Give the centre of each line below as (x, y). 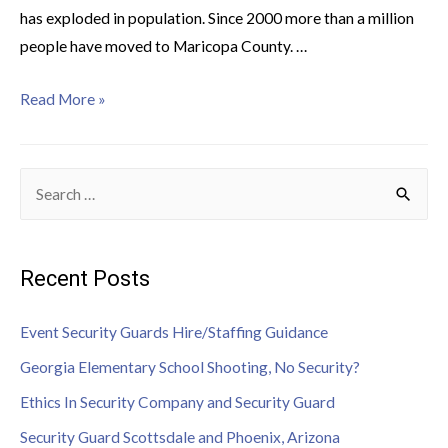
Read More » (63, 98)
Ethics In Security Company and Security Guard (177, 401)
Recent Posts (85, 279)
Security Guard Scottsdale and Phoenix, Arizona (180, 436)
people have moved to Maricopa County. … (163, 45)
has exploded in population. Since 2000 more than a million (217, 17)
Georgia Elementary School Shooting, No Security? (190, 366)
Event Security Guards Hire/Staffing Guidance (174, 332)
